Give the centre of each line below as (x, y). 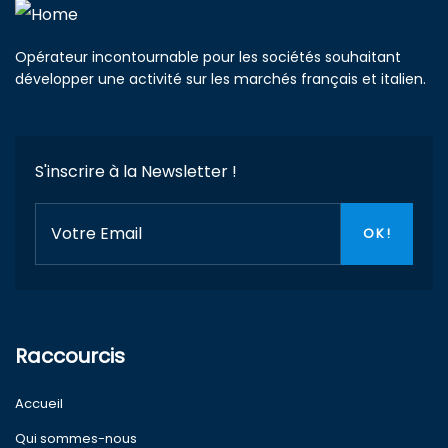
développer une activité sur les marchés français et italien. (220, 79)
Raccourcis (70, 356)
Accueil (39, 403)
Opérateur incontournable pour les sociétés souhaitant (208, 57)
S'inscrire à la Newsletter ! (136, 171)
